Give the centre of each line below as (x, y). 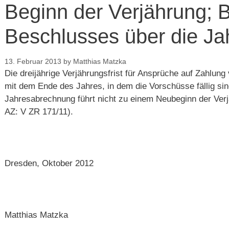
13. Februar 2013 (33, 61)
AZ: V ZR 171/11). (39, 112)
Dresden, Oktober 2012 (49, 163)
